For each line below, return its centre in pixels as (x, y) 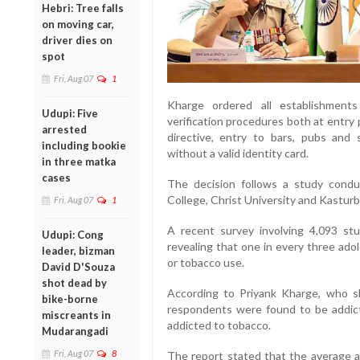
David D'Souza (78, 266)
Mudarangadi (75, 331)
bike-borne (70, 299)
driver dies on (77, 40)
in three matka (79, 161)
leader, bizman (78, 250)
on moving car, (78, 24)
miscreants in (76, 315)
